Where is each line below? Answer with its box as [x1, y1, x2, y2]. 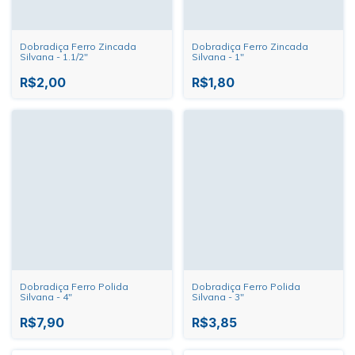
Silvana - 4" [20, 290, 72, 303]
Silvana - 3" [191, 290, 244, 303]
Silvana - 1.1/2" [20, 51, 88, 63]
